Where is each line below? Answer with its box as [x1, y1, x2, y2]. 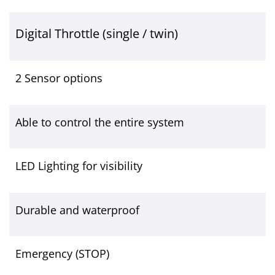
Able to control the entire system [15, 114, 184, 130]
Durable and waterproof [15, 202, 139, 217]
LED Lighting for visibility [15, 158, 142, 174]
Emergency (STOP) [15, 246, 109, 261]
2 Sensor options [15, 71, 103, 86]
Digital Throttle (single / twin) [15, 25, 178, 42]
